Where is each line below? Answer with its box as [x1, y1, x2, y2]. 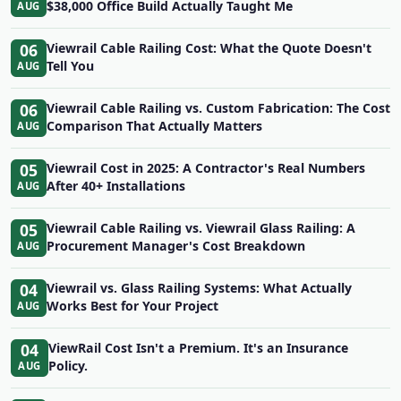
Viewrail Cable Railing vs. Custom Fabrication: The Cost [47, 99, 390, 116]
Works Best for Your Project [47, 297, 218, 314]
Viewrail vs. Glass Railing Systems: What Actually [47, 279, 352, 296]
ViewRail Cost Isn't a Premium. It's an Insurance [47, 339, 348, 356]
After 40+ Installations [47, 177, 185, 194]
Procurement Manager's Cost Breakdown [47, 237, 305, 254]
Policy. [47, 357, 88, 374]
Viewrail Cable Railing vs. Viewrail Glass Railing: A [47, 219, 355, 236]
